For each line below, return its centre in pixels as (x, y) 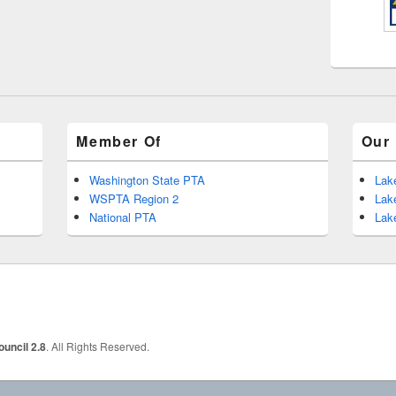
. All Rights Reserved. (98, 346)
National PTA (123, 217)
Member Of (119, 141)
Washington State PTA (148, 180)
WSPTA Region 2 (134, 199)
